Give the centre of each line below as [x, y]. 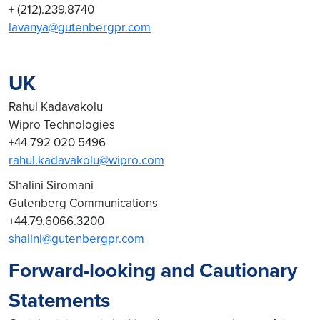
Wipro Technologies [62, 124]
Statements [59, 300]
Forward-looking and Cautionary [153, 270]
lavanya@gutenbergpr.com [80, 27]
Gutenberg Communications [85, 203]
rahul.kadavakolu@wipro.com [86, 160]
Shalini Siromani [52, 185]
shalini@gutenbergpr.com [76, 239]
